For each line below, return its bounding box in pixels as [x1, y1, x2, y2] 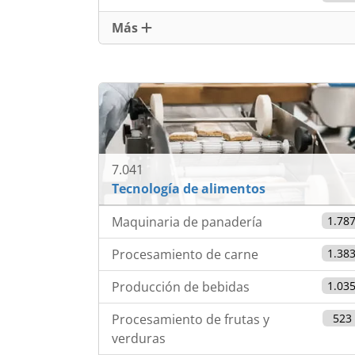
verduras [112, 330, 166, 348]
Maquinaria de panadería [112, 213, 262, 231]
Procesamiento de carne [112, 246, 258, 264]
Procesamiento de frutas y [112, 311, 269, 329]
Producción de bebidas [112, 278, 250, 296]
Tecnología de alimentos [112, 180, 265, 198]
